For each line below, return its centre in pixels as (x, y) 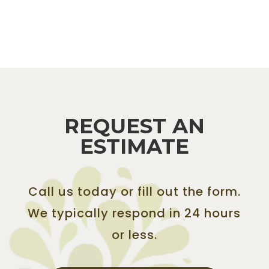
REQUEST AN (134, 126)
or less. (134, 234)
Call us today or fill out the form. (134, 191)
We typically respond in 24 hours (134, 213)
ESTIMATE (134, 146)
